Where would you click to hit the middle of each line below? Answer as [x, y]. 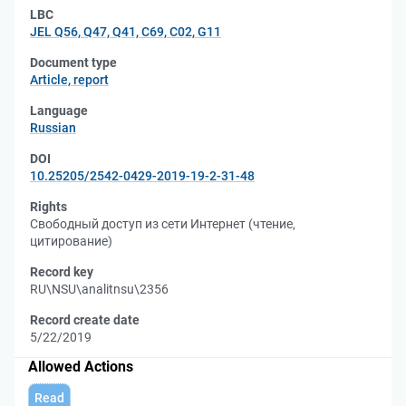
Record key [62, 272]
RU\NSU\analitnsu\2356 [99, 289]
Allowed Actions [81, 367]
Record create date [85, 320]
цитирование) [71, 241]
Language [59, 111]
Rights [48, 207]
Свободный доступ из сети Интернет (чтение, [163, 224]
